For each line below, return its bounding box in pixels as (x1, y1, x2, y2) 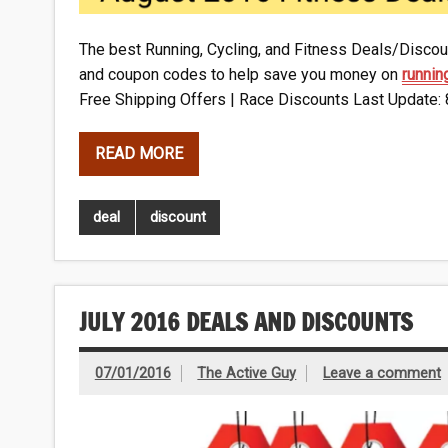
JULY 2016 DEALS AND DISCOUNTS (78, 305, 413, 340)
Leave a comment (322, 364, 441, 382)
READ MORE (94, 144, 183, 164)
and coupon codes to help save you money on (78, 64, 402, 84)
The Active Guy (197, 364, 297, 382)
